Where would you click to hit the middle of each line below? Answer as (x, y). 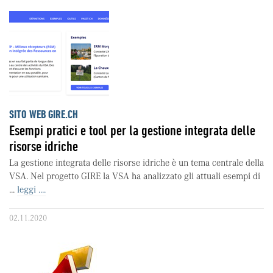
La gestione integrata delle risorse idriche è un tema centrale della (136, 163)
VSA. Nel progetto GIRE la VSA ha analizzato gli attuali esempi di (135, 176)
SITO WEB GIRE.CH (44, 115)
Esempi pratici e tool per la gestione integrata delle (132, 130)
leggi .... (31, 190)
